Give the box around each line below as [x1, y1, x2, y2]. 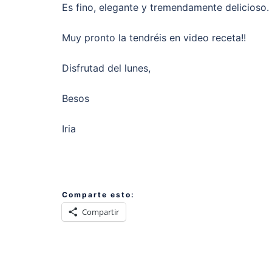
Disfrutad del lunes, [62, 62, 151, 75]
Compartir [82, 206, 119, 217]
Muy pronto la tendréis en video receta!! [62, 32, 246, 44]
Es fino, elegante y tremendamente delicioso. [62, 1, 269, 14]
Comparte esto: [62, 189, 135, 199]
